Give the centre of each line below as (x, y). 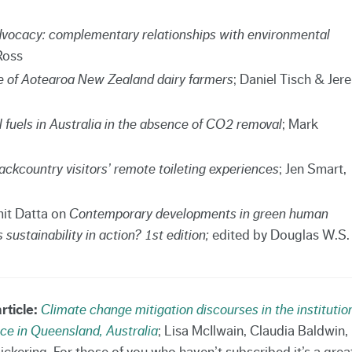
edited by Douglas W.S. (279, 235)
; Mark (300, 124)
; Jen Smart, (312, 169)
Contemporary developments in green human (198, 213)
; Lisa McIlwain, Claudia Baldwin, (253, 330)
